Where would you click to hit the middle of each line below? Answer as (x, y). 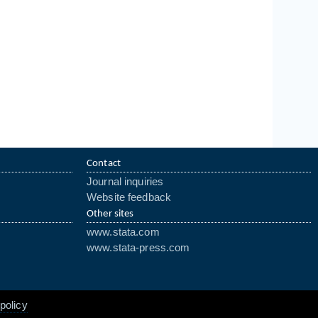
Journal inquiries (125, 182)
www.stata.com (123, 232)
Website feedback (129, 197)
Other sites (110, 214)
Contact (104, 164)
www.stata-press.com (138, 248)
